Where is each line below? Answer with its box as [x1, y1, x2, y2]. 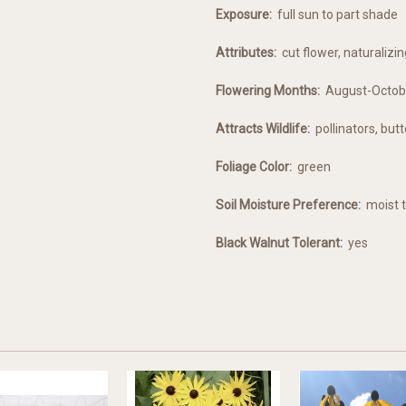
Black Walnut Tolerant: [216, 236, 343, 251]
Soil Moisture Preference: [216, 198, 361, 213]
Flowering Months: [216, 83, 320, 99]
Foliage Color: [216, 159, 292, 175]
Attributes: [216, 45, 276, 61]
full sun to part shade [272, 7, 398, 23]
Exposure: [216, 7, 272, 23]
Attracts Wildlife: [216, 121, 310, 137]
